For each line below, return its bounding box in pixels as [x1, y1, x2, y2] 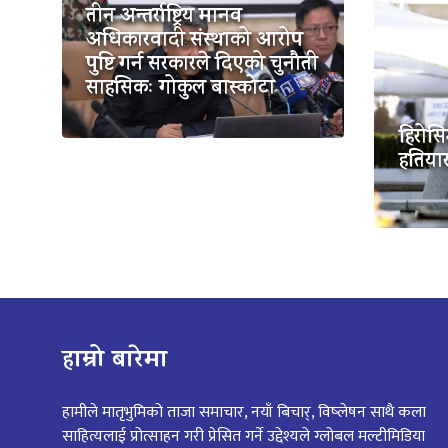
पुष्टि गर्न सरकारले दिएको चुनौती [86, 48, 319, 82]
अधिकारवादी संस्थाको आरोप [86, 24, 304, 58]
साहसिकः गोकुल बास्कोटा [86, 72, 276, 106]
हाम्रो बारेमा [62, 341, 168, 382]
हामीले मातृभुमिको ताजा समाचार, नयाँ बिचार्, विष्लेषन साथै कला [62, 398, 426, 426]
